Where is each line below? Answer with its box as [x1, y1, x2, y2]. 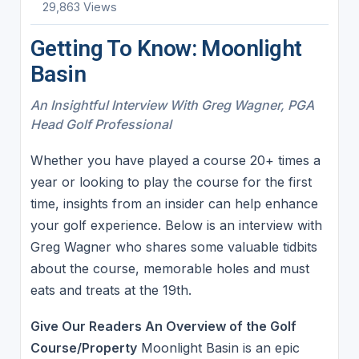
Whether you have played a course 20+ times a [30, 151, 321, 168]
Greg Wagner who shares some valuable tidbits [30, 238, 317, 255]
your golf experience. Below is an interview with [30, 216, 322, 233]
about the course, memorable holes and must [30, 260, 309, 276]
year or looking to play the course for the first [30, 173, 312, 190]
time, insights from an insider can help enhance [30, 195, 318, 212]
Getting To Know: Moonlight [30, 34, 302, 62]
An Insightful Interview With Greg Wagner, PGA [30, 96, 314, 113]
